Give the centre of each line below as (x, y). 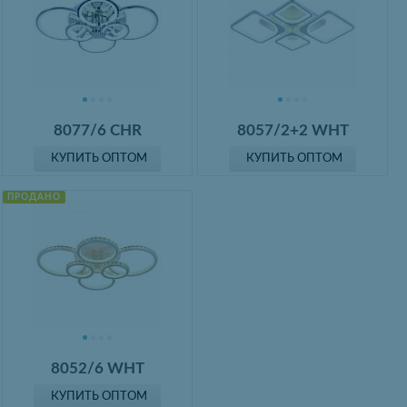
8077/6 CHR (97, 130)
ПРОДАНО (34, 197)
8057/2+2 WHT (293, 130)
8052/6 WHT (97, 369)
